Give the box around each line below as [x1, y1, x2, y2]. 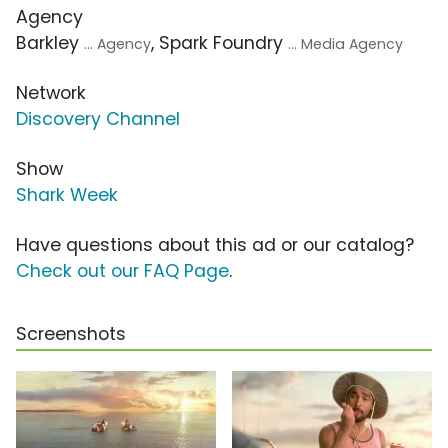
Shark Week [16, 183, 118, 208]
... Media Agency [288, 34, 403, 55]
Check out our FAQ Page [16, 259, 229, 284]
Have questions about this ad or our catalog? [16, 233, 414, 258]
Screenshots [16, 322, 126, 347]
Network [16, 81, 86, 106]
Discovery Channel [16, 107, 180, 132]
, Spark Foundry [151, 31, 288, 56]
